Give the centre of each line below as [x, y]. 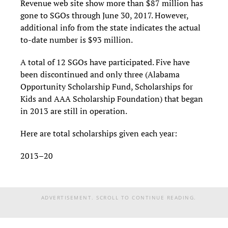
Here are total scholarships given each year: [99, 134]
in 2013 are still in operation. [74, 111]
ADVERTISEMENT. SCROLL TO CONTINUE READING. [119, 198]
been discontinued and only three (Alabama [100, 75]
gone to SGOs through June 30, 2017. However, [104, 16]
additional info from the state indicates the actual [110, 28]
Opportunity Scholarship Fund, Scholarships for [107, 87]
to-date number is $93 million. [77, 40]
